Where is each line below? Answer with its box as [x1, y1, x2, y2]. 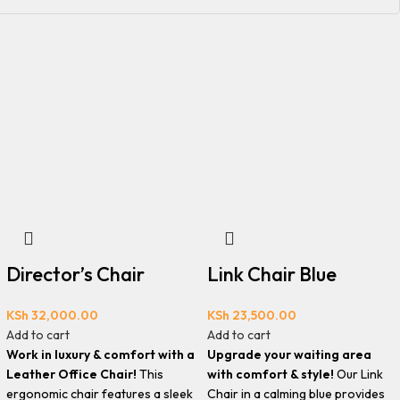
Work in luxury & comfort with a [5, 346, 195, 362]
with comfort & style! [207, 366, 335, 382]
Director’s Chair [5, 262, 145, 287]
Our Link [334, 366, 384, 382]
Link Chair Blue [207, 262, 337, 287]
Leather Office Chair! [5, 366, 137, 382]
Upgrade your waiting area [207, 346, 372, 362]
